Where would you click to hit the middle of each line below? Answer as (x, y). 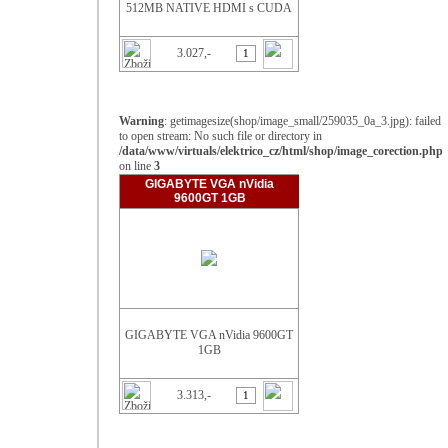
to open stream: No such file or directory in (220, 136)
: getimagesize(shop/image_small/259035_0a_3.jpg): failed (302, 121)
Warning (141, 121)
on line (136, 166)
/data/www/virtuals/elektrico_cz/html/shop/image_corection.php (281, 151)
